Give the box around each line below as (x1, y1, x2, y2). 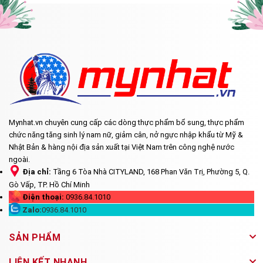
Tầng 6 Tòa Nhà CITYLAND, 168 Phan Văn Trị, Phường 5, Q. (51, 167, 249, 177)
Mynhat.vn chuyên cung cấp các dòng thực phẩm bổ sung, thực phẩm (9, 118, 244, 127)
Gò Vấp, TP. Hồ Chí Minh (9, 180, 90, 189)
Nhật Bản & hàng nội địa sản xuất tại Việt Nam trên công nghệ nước (9, 143, 234, 152)
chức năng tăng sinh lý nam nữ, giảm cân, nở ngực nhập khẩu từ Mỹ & (9, 130, 243, 140)
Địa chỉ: (21, 167, 51, 177)
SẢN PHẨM (9, 232, 60, 244)
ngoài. (9, 155, 30, 164)
